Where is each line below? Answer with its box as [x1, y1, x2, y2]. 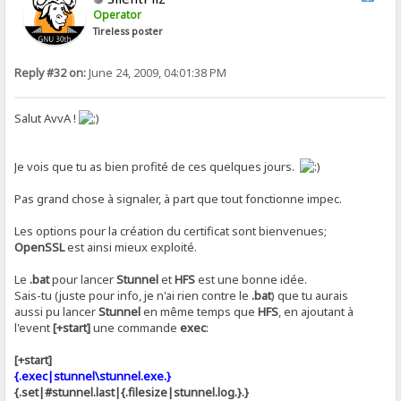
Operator [93, 7, 142, 22]
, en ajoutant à [278, 303, 354, 320]
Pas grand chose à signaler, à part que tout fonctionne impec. [14, 191, 343, 208]
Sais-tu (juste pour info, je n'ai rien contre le [14, 287, 252, 304]
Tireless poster [93, 25, 164, 38]
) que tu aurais [271, 287, 349, 304]
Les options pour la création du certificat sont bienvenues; [14, 223, 328, 240]
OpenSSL [14, 239, 65, 256]
